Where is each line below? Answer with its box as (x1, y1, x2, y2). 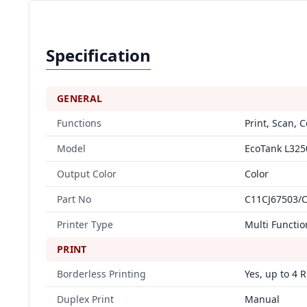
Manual (245, 293, 280, 306)
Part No (57, 193, 91, 206)
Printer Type (57, 218, 113, 231)
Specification (46, 44, 151, 66)
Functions (57, 116, 101, 130)
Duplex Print (57, 293, 114, 306)
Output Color (57, 167, 116, 180)
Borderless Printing (57, 267, 146, 280)
